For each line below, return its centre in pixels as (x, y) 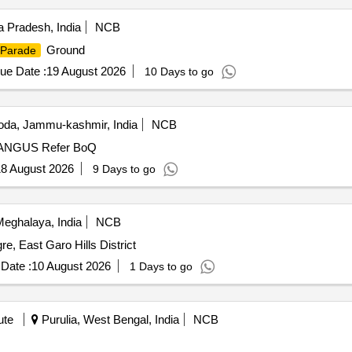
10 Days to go (179, 71)
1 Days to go (161, 266)
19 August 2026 (86, 71)
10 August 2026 (71, 266)
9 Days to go (124, 169)
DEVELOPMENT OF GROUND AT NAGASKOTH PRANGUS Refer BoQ (69, 147)
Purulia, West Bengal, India (108, 319)
